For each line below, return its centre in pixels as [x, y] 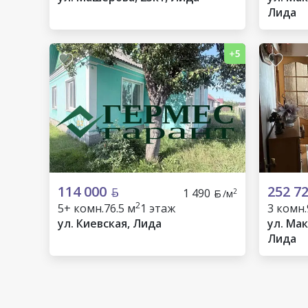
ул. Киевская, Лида [110, 223]
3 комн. [287, 208]
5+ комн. [81, 208]
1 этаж [158, 208]
